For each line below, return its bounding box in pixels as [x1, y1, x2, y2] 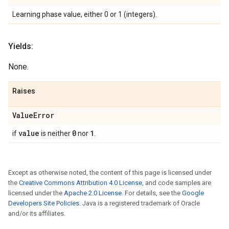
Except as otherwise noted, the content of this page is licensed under [8, 169, 212, 176]
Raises [12, 87, 35, 95]
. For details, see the [122, 189, 182, 197]
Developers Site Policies [8, 199, 79, 207]
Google [182, 189, 204, 197]
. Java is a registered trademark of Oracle [79, 199, 200, 207]
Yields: [8, 41, 33, 51]
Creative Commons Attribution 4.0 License [19, 179, 142, 187]
